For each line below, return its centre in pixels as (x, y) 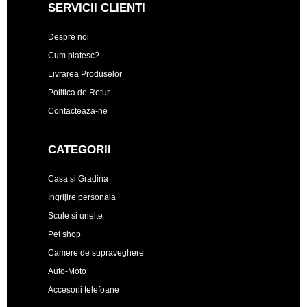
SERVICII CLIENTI (97, 8)
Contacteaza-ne (78, 111)
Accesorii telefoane (84, 290)
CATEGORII (79, 150)
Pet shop (64, 234)
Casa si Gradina (78, 179)
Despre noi (69, 37)
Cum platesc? (74, 56)
